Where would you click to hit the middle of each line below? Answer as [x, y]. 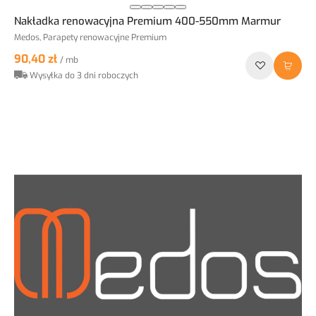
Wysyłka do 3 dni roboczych [84, 76]
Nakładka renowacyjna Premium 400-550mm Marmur [147, 22]
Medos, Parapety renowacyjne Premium [90, 38]
